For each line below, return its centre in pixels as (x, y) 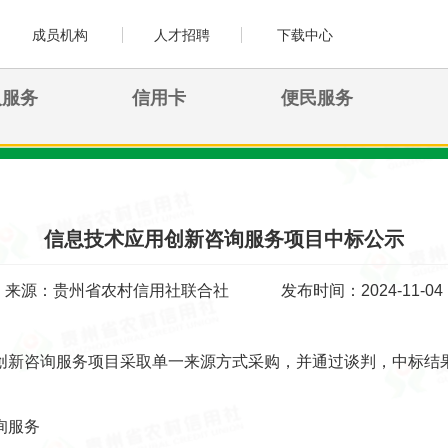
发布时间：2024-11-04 (361, 290)
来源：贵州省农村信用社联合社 (117, 290)
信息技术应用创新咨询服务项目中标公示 (224, 239)
